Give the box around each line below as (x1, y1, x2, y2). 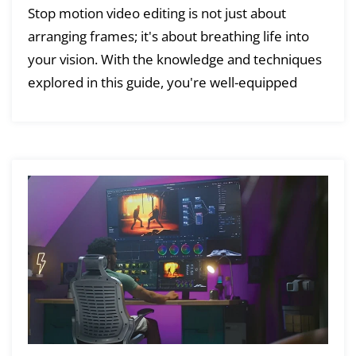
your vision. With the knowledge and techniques (28, 50, 322, 69)
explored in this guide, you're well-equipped (28, 73, 297, 92)
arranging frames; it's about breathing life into (28, 27, 309, 46)
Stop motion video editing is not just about (28, 4, 286, 23)
